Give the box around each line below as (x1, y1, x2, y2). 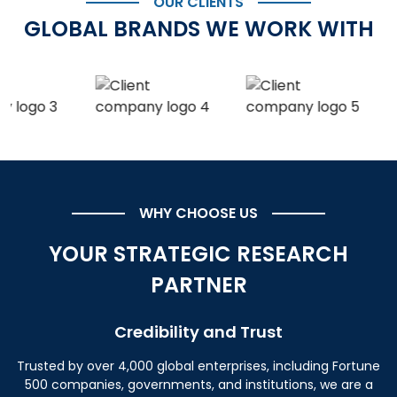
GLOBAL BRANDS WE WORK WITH (23, 14, 374, 43)
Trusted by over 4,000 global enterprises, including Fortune (17, 357, 380, 375)
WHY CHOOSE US (139, 203, 258, 223)
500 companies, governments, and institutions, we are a (24, 376, 373, 393)
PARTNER (150, 270, 247, 300)
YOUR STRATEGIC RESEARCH (49, 239, 348, 269)
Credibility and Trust (114, 321, 283, 343)
